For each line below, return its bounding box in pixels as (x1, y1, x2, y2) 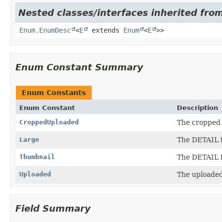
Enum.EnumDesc (19, 26, 71, 34)
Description (177, 104, 218, 111)
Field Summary (15, 203, 91, 214)
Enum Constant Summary (15, 61, 143, 72)
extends (88, 26, 123, 34)
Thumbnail (19, 153, 55, 161)
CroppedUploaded (19, 118, 79, 126)
